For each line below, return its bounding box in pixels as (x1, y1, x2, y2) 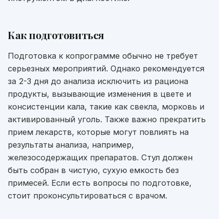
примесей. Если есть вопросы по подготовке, (8, 177, 192, 188)
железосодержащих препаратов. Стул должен (8, 152, 193, 162)
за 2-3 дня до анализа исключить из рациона (8, 76, 188, 86)
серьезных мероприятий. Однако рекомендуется (8, 63, 204, 73)
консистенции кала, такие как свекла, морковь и (8, 101, 204, 111)
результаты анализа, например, (8, 139, 134, 150)
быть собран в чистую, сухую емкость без (8, 165, 179, 175)
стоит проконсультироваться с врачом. (8, 190, 167, 200)
